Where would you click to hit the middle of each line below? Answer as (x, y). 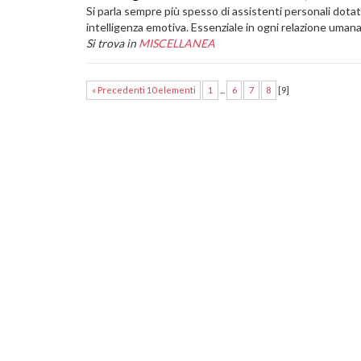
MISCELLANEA (177, 43)
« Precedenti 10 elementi (143, 89)
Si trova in (111, 43)
